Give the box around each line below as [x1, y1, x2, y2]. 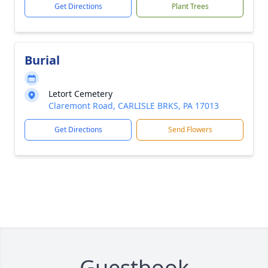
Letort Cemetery [48, 88, 112, 99]
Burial [25, 52, 60, 68]
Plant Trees [171, 1, 209, 11]
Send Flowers [167, 124, 212, 135]
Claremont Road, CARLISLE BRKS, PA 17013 [48, 100, 219, 111]
